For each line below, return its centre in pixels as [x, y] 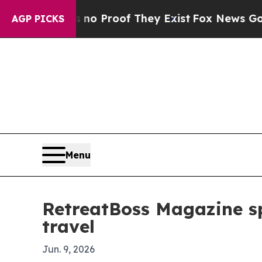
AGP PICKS [38, 19]
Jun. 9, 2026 [68, 249]
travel [68, 226]
